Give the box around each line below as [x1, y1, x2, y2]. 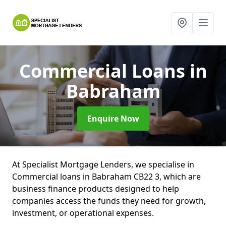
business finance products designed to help [12, 183, 179, 194]
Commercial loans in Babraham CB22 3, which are [12, 171, 201, 182]
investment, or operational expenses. [12, 207, 156, 218]
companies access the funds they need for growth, [12, 195, 206, 206]
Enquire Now [87, 113, 139, 124]
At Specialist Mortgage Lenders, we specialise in [12, 159, 194, 170]
